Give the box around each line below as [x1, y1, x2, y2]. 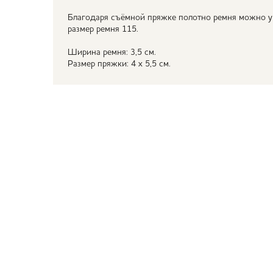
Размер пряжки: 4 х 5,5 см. [68, 60, 171, 68]
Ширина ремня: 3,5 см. [68, 48, 156, 57]
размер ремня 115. [68, 25, 138, 34]
